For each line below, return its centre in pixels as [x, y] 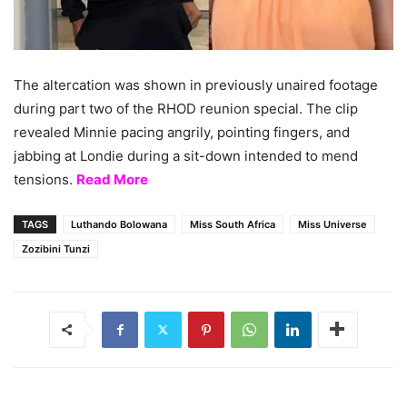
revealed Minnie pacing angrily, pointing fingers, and [182, 132]
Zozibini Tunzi [56, 248]
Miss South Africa [233, 224]
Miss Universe [333, 224]
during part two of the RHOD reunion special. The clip [186, 108]
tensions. [45, 179]
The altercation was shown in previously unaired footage [196, 84]
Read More [112, 179]
